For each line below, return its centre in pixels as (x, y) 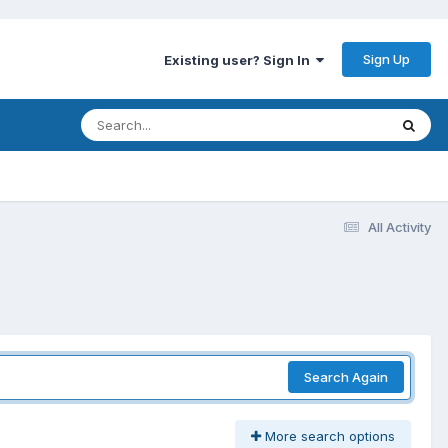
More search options (328, 435)
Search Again (346, 377)
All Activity (399, 226)
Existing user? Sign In (240, 59)
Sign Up (386, 58)
